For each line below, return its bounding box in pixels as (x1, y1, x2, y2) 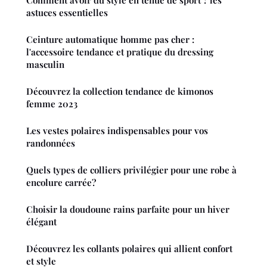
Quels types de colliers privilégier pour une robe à (26, 163, 237, 176)
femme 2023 (26, 97, 77, 110)
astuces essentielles (26, 6, 108, 18)
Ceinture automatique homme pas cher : (26, 33, 194, 45)
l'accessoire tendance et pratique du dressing (26, 45, 213, 58)
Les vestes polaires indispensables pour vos (26, 124, 208, 136)
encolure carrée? (26, 176, 96, 188)
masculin (26, 58, 64, 70)
